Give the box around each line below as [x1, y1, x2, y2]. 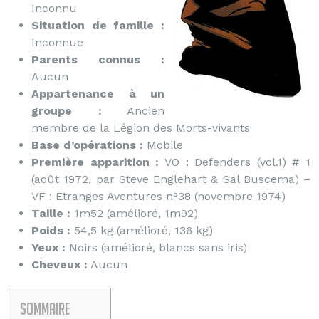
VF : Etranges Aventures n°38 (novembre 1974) [31, 189, 286, 203]
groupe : [31, 104, 102, 117]
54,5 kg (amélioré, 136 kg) [70, 224, 213, 237]
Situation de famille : [31, 19, 164, 32]
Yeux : [31, 241, 66, 254]
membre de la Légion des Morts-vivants [31, 121, 250, 135]
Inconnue [31, 36, 83, 49]
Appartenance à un [31, 87, 164, 100]
